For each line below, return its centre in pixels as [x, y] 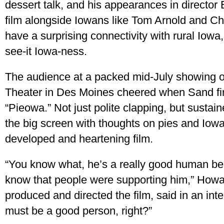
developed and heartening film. [79, 139]
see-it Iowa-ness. [46, 51]
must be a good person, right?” [78, 211]
